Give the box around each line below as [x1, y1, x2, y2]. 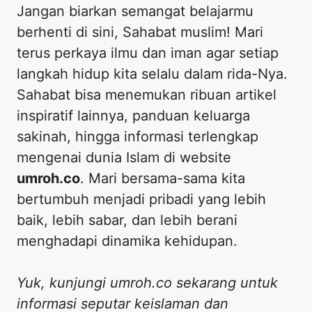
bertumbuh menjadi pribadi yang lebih [17, 191, 266, 208]
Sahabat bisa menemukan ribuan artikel [17, 86, 276, 104]
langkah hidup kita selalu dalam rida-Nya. [17, 65, 288, 83]
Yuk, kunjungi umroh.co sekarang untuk [17, 274, 278, 292]
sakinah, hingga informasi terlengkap [17, 128, 258, 146]
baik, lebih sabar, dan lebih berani [17, 212, 237, 229]
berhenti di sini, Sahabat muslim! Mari [17, 24, 263, 41]
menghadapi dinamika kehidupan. [17, 233, 237, 250]
